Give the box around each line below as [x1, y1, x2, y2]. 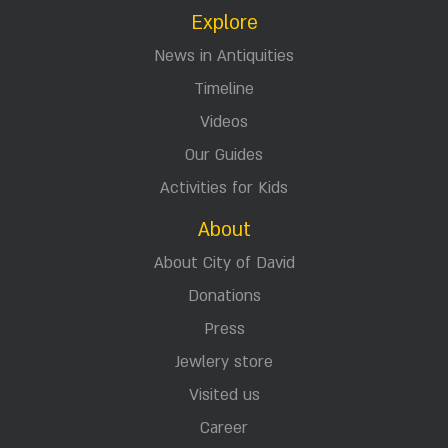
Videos [200, 111, 248, 133]
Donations [187, 285, 261, 307]
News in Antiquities [154, 45, 294, 67]
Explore [190, 10, 258, 36]
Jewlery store [175, 351, 273, 373]
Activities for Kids [160, 177, 288, 199]
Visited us [188, 384, 260, 406]
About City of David [153, 252, 295, 274]
